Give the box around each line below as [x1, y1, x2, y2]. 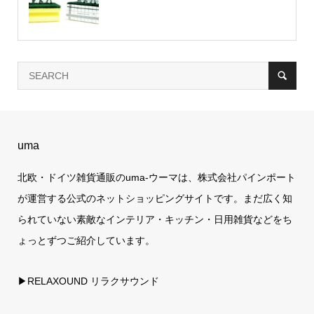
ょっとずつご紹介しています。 [17, 234, 155, 246]
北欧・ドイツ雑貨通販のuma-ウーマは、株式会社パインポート [17, 171, 296, 183]
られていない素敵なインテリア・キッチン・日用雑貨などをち [17, 213, 292, 225]
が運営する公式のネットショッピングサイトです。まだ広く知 [17, 192, 292, 204]
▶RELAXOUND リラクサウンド [17, 275, 159, 287]
